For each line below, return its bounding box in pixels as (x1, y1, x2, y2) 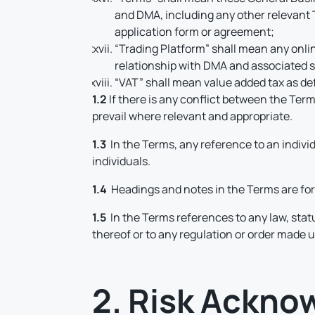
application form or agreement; (115, 24, 275, 39)
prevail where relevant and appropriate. (92, 108, 293, 124)
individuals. (92, 153, 151, 169)
